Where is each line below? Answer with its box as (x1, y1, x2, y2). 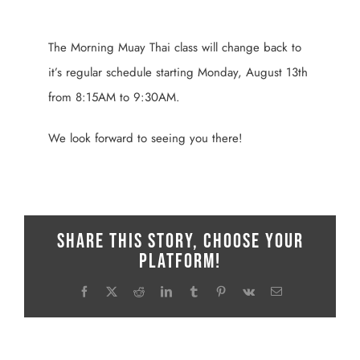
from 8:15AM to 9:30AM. (48, 88, 180, 107)
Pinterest (225, 284, 265, 297)
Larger (23, 39, 56, 57)
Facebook (88, 284, 133, 297)
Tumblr (198, 284, 233, 297)
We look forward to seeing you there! (48, 129, 243, 148)
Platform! (139, 249, 221, 275)
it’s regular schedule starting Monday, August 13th (48, 63, 308, 82)
